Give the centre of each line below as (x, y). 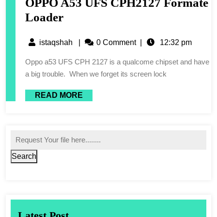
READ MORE (59, 95)
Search (24, 156)
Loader (44, 17)
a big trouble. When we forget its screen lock (96, 74)
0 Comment (116, 42)
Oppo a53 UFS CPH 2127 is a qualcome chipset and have (28, 62)
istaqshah (56, 42)
